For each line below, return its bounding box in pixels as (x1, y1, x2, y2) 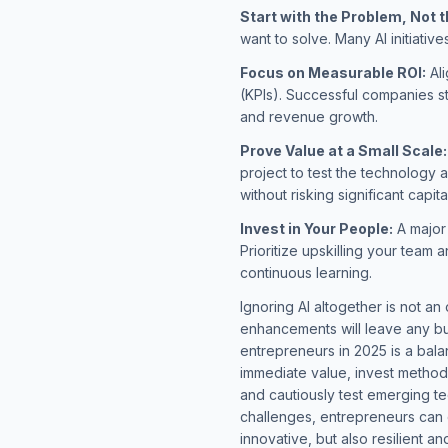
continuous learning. (240, 263, 372, 281)
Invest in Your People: (240, 219, 393, 237)
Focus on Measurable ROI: (240, 63, 426, 81)
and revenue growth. (240, 107, 378, 125)
